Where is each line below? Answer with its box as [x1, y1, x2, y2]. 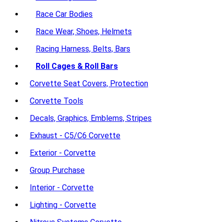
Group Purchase [30, 166, 85, 175]
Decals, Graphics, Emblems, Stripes [30, 113, 152, 123]
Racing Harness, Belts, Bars [36, 44, 130, 54]
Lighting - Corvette [30, 200, 96, 210]
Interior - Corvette [30, 183, 94, 192]
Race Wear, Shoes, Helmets [36, 27, 132, 36]
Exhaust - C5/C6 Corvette [30, 131, 120, 140]
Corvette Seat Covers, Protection [30, 79, 148, 88]
